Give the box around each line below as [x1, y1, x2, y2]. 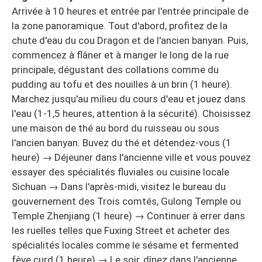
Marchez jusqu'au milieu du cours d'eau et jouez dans [12, 93, 246, 105]
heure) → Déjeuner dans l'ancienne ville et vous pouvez [12, 151, 251, 164]
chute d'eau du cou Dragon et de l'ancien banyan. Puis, [12, 35, 248, 47]
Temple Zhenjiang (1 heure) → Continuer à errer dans [12, 210, 245, 222]
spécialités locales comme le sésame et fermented [12, 239, 239, 251]
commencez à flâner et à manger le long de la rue [12, 49, 229, 61]
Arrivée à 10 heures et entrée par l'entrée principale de [12, 5, 249, 18]
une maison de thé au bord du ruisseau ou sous [12, 122, 219, 135]
